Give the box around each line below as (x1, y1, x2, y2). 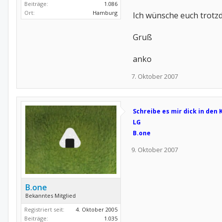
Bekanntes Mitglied (25, 192, 76, 199)
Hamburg (93, 9, 117, 16)
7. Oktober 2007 (131, 72, 178, 81)
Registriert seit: (24, 206, 64, 213)
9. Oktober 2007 (131, 145, 178, 154)
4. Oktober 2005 (76, 206, 117, 213)
